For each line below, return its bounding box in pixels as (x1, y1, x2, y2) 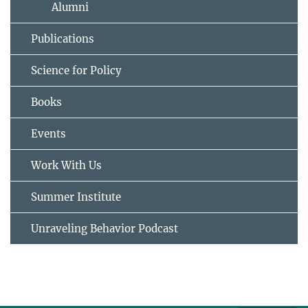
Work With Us (31, 159, 102, 173)
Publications (31, 32, 94, 46)
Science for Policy (31, 64, 122, 78)
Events (31, 127, 66, 141)
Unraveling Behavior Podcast (31, 222, 178, 236)
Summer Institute (31, 190, 121, 204)
